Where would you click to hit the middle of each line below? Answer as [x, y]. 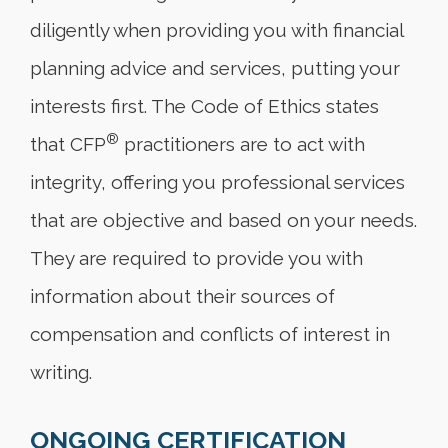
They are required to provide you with [196, 258]
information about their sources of [182, 296]
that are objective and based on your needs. [223, 220]
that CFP [68, 144]
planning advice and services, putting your [215, 68]
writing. [61, 372]
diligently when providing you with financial [216, 30]
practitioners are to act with [242, 144]
